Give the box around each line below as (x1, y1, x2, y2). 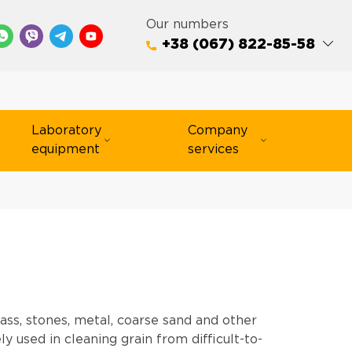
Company (188, 124, 247, 137)
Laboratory (31, 124, 101, 137)
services (188, 143, 239, 156)
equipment (31, 143, 100, 156)
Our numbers (145, 19, 229, 31)
